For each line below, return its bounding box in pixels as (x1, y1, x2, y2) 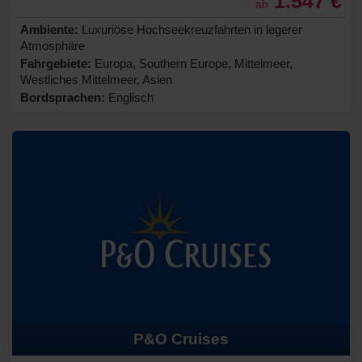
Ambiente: (20, 22, 78, 36)
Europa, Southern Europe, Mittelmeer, (91, 56, 293, 70)
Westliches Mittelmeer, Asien (20, 72, 172, 86)
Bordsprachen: (20, 90, 105, 104)
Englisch (105, 90, 154, 104)
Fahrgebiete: (20, 56, 91, 70)
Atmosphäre (20, 38, 85, 53)
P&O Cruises (133, 330, 229, 348)
